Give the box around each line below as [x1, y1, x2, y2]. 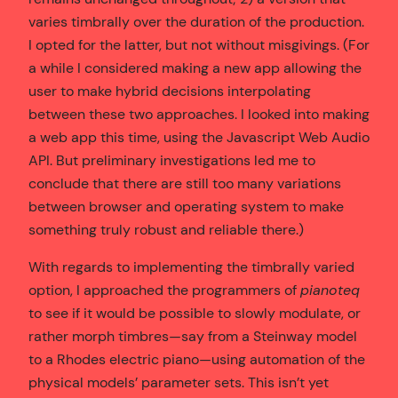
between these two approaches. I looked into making [28, 104, 370, 123]
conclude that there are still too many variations [28, 173, 341, 193]
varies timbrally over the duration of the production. [28, 12, 364, 31]
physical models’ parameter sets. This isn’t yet [28, 373, 329, 393]
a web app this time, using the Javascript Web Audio [28, 127, 370, 147]
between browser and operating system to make [28, 196, 344, 216]
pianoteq [300, 281, 360, 300]
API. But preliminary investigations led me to [28, 150, 315, 170]
